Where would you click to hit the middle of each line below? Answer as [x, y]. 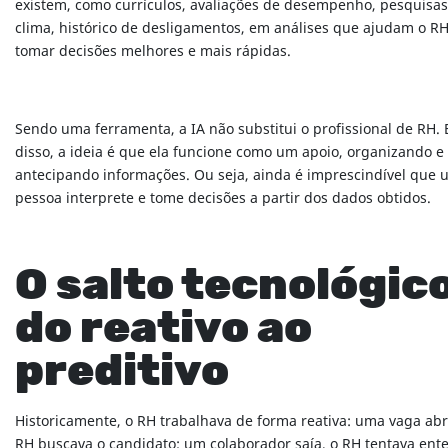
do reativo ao [163, 329]
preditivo [122, 372]
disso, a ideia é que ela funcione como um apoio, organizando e [229, 153]
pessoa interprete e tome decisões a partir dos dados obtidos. [223, 199]
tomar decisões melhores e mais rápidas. [153, 52]
